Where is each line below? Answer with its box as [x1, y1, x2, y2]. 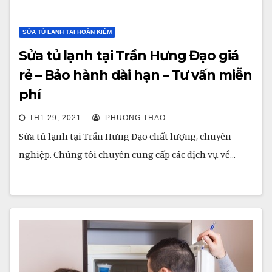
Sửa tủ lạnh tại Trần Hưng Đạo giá [19, 47, 239, 64]
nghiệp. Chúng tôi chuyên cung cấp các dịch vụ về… [19, 148, 236, 160]
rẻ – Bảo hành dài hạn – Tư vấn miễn [19, 67, 252, 83]
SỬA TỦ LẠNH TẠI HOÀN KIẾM [22, 29, 112, 35]
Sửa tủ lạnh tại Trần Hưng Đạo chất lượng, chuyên [19, 130, 231, 142]
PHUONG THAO [103, 114, 166, 122]
